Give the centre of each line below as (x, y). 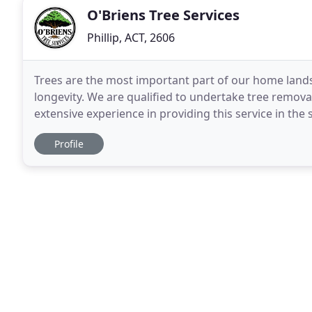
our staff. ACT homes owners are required (170, 130)
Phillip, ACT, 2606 (131, 38)
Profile (69, 144)
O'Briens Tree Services (163, 15)
